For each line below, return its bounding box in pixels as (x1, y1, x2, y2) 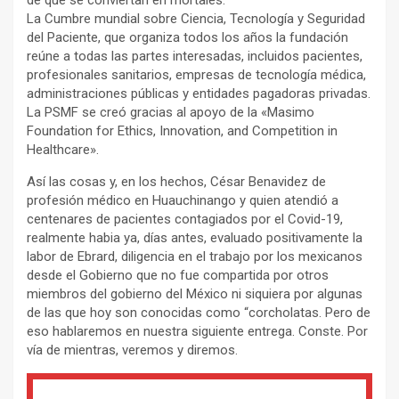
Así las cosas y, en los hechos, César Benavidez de (27, 173, 326, 190)
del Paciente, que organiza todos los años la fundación (27, 28, 348, 45)
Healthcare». (27, 141, 99, 158)
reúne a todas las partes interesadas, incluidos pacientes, (27, 47, 362, 64)
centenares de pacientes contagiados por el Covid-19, (27, 210, 343, 227)
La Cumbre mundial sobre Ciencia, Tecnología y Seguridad (27, 10, 365, 27)
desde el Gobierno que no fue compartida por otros (27, 266, 329, 283)
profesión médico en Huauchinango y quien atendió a (27, 191, 338, 208)
